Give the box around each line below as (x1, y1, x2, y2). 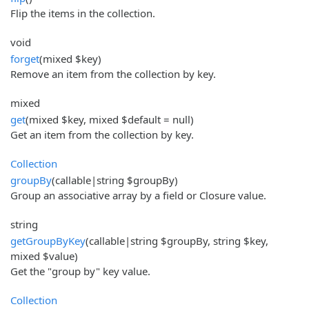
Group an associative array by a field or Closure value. (10, 188, 266, 202)
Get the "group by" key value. (10, 263, 150, 278)
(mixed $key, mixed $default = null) (26, 112, 194, 126)
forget (10, 51, 39, 66)
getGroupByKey (10, 233, 86, 248)
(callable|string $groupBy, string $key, (86, 233, 268, 248)
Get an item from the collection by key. (10, 127, 194, 141)
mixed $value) (10, 248, 78, 263)
